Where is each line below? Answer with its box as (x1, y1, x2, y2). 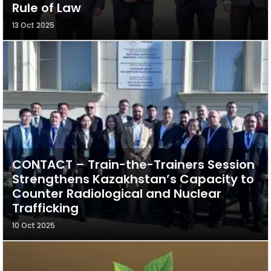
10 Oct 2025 (12, 220, 55, 230)
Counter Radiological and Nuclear (12, 184, 221, 202)
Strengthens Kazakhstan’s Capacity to (12, 170, 254, 188)
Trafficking (12, 199, 79, 217)
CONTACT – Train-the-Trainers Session (12, 155, 255, 173)
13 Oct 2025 (12, 20, 54, 30)
